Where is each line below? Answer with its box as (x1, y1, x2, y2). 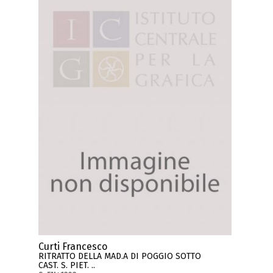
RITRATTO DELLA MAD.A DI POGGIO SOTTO (38, 250, 202, 261)
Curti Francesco (38, 240, 108, 252)
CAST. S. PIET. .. (38, 260, 96, 271)
